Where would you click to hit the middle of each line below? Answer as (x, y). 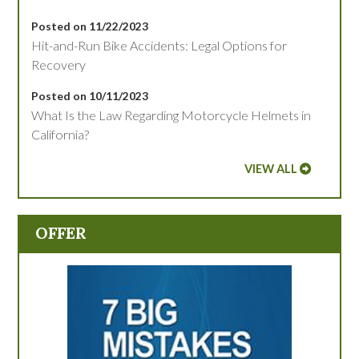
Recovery (59, 65)
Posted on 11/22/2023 (90, 26)
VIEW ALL (270, 169)
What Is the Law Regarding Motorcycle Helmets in (171, 115)
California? (61, 135)
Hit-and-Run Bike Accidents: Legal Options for (159, 46)
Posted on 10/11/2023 (90, 96)
